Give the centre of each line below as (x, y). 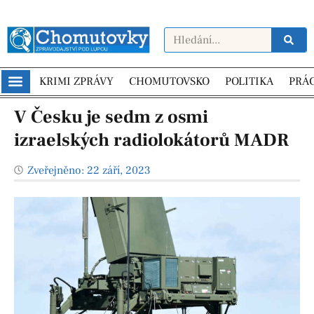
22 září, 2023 (119, 170)
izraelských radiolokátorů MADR (151, 140)
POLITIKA (249, 82)
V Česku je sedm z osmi (111, 117)
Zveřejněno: (56, 170)
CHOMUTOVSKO (169, 82)
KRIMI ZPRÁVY (76, 82)
